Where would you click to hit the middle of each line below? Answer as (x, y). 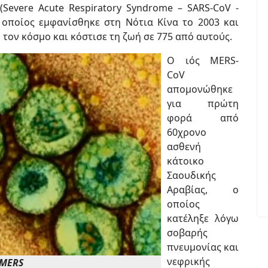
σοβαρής (187, 233)
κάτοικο (185, 161)
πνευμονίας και (203, 247)
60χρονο (187, 132)
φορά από (203, 118)
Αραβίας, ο (203, 190)
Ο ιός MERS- (203, 60)
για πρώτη (203, 103)
